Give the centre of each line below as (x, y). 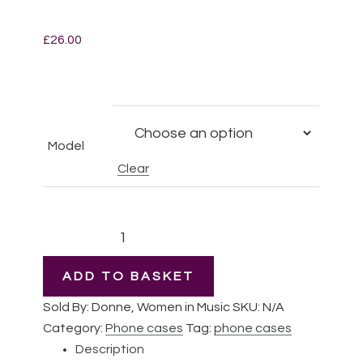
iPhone (63, 293)
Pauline (64, 230)
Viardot (65, 251)
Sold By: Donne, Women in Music (138, 307)
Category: (75, 329)
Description (110, 350)
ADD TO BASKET (129, 277)
